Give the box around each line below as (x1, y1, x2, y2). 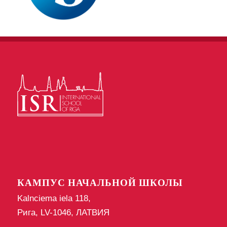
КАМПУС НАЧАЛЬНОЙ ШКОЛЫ (17, 176, 183, 188)
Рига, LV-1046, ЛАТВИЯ (17, 208, 109, 218)
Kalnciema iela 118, (17, 194, 91, 204)
